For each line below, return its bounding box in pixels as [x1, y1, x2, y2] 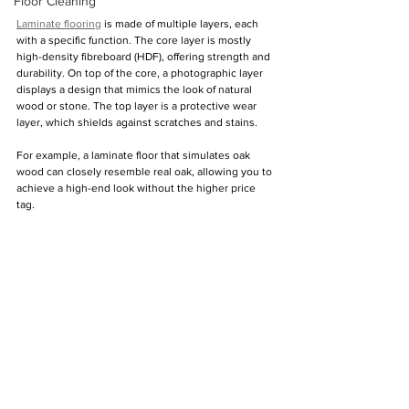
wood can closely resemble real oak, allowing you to [16, 165, 275, 178]
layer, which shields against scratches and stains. [16, 116, 257, 129]
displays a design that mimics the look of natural [16, 83, 255, 96]
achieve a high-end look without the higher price [16, 182, 258, 194]
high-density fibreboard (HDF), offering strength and [16, 50, 273, 63]
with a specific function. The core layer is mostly [16, 34, 254, 47]
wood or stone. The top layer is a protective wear [16, 100, 259, 112]
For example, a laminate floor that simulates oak [16, 149, 253, 162]
